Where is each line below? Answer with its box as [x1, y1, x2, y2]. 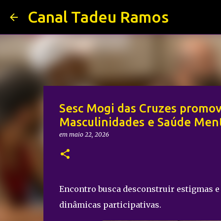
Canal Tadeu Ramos [28, 8, 169, 26]
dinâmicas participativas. [59, 200, 161, 210]
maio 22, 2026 [69, 131, 109, 138]
